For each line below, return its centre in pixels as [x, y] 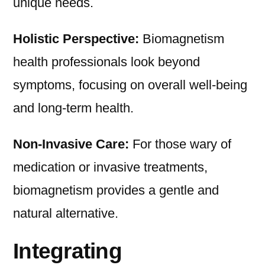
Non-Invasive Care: [71, 144]
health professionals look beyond [106, 62]
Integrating [67, 251]
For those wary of [180, 144]
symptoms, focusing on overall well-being [130, 85]
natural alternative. [66, 214]
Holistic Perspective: [76, 39]
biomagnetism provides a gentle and [116, 190]
